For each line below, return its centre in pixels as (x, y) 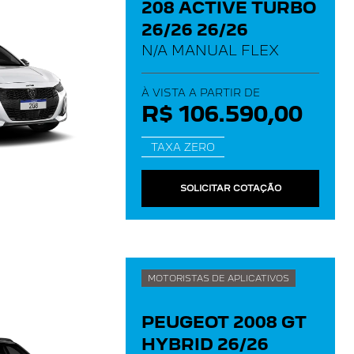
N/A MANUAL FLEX (210, 50)
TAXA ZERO (183, 147)
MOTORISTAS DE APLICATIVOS (218, 278)
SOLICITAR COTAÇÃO (230, 188)
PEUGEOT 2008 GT (224, 322)
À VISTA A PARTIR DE (201, 92)
